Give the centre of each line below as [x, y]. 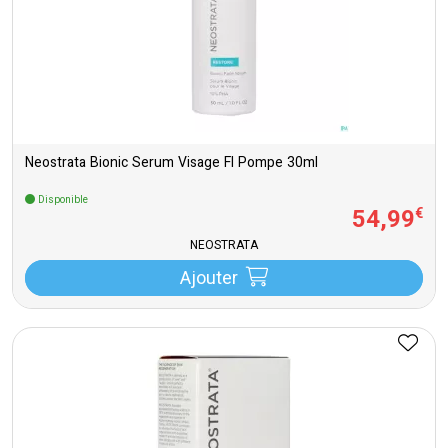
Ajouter [208, 279]
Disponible [61, 200]
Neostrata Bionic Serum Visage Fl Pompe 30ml [171, 163]
